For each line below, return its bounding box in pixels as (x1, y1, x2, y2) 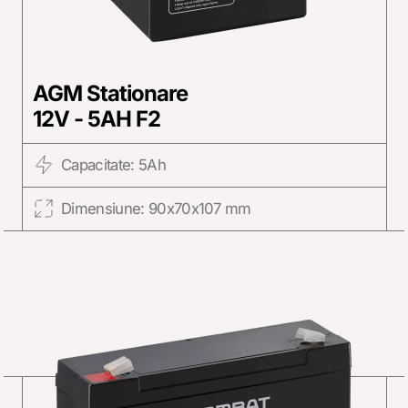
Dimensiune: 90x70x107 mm (60, 199, 251, 218)
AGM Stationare (32, 80, 189, 107)
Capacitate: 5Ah (60, 156, 166, 174)
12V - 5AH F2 (32, 106, 161, 133)
